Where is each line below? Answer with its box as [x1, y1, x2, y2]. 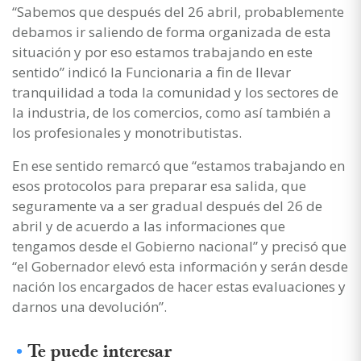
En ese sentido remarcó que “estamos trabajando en [12, 156, 345, 175]
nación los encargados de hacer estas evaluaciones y [12, 276, 346, 296]
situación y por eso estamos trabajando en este [12, 42, 313, 61]
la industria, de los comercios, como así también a [12, 102, 331, 122]
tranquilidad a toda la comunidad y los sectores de [12, 82, 338, 102]
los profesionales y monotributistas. [12, 122, 242, 142]
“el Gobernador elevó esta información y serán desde [12, 256, 348, 276]
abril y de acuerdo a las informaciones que [12, 216, 285, 235]
